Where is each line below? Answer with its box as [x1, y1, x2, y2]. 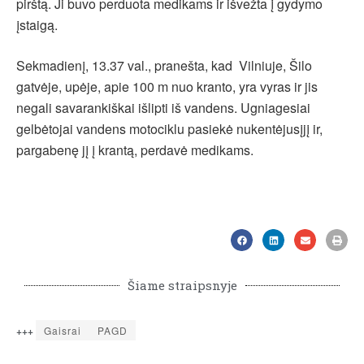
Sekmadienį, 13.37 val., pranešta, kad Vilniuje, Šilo [16, 56, 312, 76]
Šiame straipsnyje [127, 277, 237, 294]
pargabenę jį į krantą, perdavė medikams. [16, 141, 253, 160]
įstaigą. [16, 15, 58, 35]
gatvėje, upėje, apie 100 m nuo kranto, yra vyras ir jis [16, 77, 318, 97]
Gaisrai [44, 323, 81, 338]
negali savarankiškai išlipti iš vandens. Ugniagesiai [16, 98, 310, 118]
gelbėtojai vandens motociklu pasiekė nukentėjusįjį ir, [16, 119, 323, 139]
